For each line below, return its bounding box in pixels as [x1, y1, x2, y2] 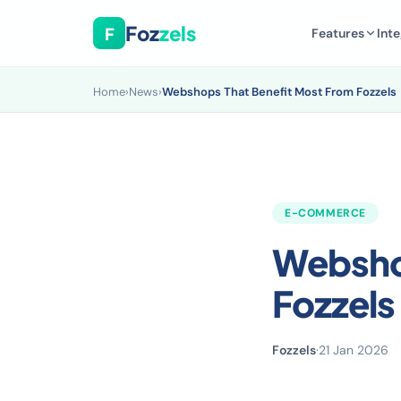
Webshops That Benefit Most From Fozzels [162, 84, 397, 99]
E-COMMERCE [285, 206, 366, 220]
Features [311, 25, 364, 41]
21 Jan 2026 [319, 342, 388, 358]
